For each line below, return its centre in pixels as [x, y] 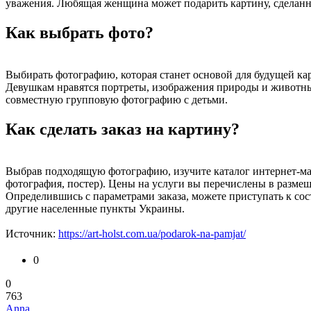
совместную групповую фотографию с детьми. [118, 100]
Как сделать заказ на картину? [123, 129]
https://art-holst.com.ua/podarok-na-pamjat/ [152, 233]
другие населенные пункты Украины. [95, 208]
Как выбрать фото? [79, 33]
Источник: [32, 233]
